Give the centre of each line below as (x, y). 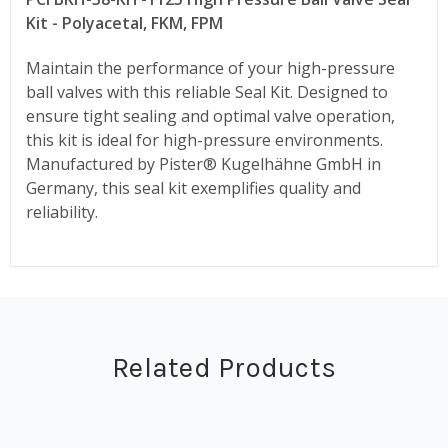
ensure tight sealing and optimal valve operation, (210, 115)
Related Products (224, 367)
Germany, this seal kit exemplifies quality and (193, 187)
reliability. (62, 211)
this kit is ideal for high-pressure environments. (204, 139)
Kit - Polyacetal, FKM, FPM (124, 22)
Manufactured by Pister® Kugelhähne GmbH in (203, 163)
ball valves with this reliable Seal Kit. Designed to (207, 91)
